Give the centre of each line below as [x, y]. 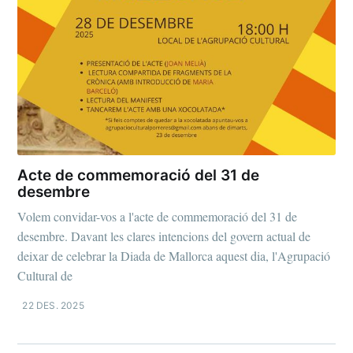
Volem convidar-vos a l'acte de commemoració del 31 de [158, 216]
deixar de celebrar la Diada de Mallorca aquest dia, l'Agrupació [174, 255]
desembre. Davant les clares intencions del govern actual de [164, 236]
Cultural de [45, 275]
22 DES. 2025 [53, 305]
